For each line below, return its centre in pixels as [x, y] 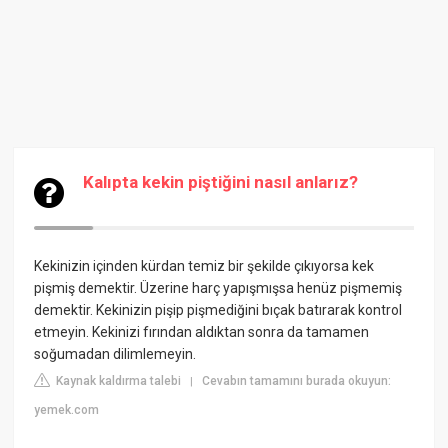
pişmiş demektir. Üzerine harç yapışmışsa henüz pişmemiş [218, 288]
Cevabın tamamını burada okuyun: [297, 381]
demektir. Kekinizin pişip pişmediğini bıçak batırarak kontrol [218, 310]
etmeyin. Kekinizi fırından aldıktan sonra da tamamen [202, 332]
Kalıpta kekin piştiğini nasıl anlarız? [221, 182]
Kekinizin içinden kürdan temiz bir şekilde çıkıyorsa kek [204, 266]
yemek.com [67, 410]
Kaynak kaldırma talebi [117, 381]
